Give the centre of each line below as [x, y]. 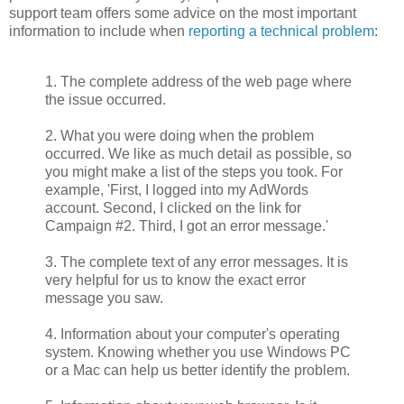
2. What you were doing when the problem [179, 135]
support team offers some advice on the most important [183, 14]
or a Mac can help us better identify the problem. [197, 370]
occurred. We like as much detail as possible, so [198, 153]
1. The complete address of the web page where [198, 81]
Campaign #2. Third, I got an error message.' [187, 225]
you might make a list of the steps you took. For [194, 171]
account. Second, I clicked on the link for [173, 207]
